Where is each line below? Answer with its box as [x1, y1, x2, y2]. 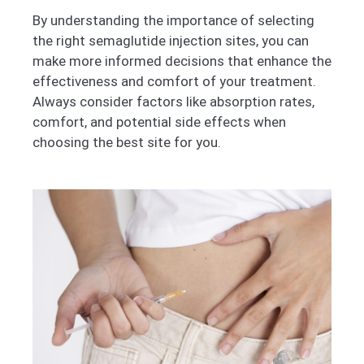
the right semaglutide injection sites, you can [32, 32, 309, 49]
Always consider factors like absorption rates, [32, 93, 314, 110]
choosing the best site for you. [32, 133, 221, 150]
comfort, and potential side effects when [32, 113, 286, 130]
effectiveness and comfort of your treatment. [32, 72, 316, 89]
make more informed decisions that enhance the [32, 52, 331, 69]
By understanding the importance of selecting [32, 11, 314, 28]
